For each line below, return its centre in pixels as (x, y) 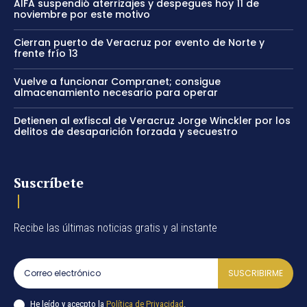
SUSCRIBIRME (256, 273)
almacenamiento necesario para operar (116, 92)
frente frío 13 (46, 53)
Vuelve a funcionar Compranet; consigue (117, 81)
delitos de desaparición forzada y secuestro (126, 131)
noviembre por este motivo (82, 14)
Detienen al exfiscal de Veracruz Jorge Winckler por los (152, 120)
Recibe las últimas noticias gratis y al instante (115, 228)
